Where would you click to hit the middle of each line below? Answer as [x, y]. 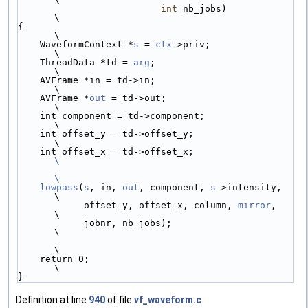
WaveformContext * [87, 45]
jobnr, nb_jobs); [51, 223]
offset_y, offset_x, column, [161, 206]
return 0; [29, 259]
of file [120, 300]
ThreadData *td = [87, 63]
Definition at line [52, 300]
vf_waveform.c [168, 300]
